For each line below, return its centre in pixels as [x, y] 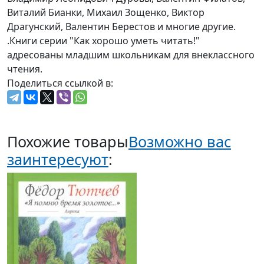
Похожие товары [68, 142]
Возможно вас [180, 142]
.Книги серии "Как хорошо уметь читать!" [103, 41]
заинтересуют [58, 159]
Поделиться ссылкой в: [60, 83]
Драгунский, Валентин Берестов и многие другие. [121, 27]
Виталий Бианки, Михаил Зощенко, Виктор [106, 13]
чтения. [25, 69]
